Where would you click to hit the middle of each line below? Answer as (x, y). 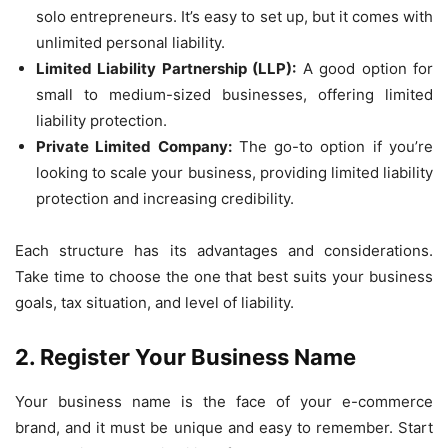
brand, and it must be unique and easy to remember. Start (224, 427)
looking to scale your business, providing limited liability (234, 172)
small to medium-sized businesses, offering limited (234, 94)
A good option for (365, 68)
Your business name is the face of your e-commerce (224, 401)
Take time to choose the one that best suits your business (224, 276)
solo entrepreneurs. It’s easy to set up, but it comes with (234, 16)
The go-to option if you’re (332, 146)
